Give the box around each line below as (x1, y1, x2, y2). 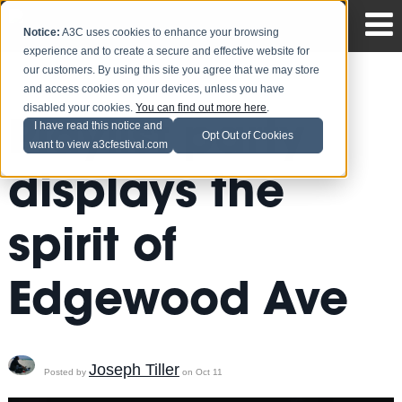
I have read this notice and (34, 119, 163, 133)
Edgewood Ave (7, 281, 348, 327)
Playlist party (7, 119, 305, 165)
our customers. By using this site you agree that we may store (23, 64, 320, 77)
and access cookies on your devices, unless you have (23, 83, 285, 96)
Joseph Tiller (88, 360, 179, 379)
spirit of (7, 227, 177, 273)
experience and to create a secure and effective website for (23, 45, 310, 58)
